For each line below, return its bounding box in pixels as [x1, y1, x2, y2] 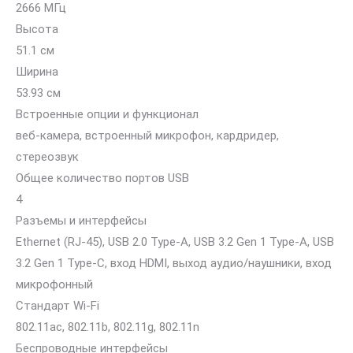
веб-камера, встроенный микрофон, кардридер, [16, 128, 279, 143]
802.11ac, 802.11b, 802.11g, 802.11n [16, 320, 199, 334]
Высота [16, 22, 58, 36]
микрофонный [16, 277, 93, 292]
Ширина [16, 65, 58, 79]
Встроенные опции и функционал [16, 107, 199, 121]
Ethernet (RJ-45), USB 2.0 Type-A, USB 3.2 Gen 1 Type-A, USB [16, 235, 334, 249]
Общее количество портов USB [16, 171, 189, 185]
